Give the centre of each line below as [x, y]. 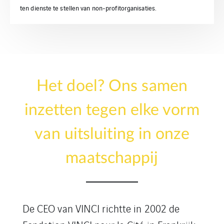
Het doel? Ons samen [112, 86]
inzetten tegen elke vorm [112, 110]
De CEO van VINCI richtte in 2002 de [101, 208]
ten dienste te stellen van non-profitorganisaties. [88, 8]
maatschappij [112, 158]
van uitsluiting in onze [112, 134]
